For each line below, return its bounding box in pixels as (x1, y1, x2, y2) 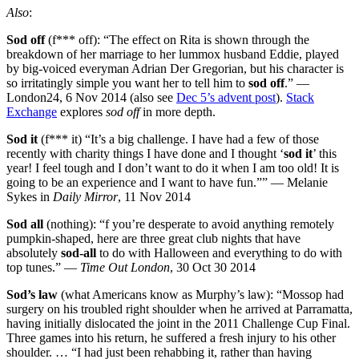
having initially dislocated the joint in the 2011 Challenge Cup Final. (6, 316, 350, 330)
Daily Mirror (53, 189, 118, 204)
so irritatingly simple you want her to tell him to (6, 75, 248, 90)
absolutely (6, 245, 61, 260)
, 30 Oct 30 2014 (170, 260, 256, 274)
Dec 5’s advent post (176, 90, 276, 104)
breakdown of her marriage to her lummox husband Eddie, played (6, 46, 339, 61)
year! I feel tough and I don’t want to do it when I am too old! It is (6, 160, 339, 175)
